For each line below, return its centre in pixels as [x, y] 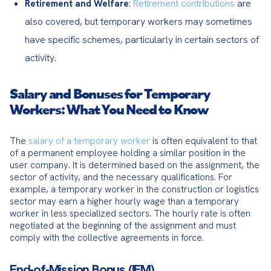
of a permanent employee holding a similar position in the [128, 153]
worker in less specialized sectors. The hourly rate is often [130, 214]
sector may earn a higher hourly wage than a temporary [124, 201]
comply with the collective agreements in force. [107, 238]
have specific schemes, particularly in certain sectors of [142, 40]
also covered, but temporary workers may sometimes [139, 21]
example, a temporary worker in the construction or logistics [134, 189]
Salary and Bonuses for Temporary [110, 93]
